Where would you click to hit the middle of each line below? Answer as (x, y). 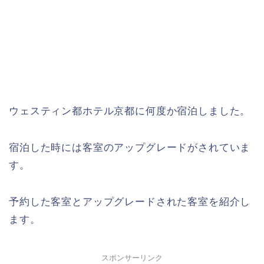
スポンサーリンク (132, 258)
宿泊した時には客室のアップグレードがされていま (130, 148)
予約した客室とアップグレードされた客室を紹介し (130, 202)
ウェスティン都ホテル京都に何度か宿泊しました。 (130, 111)
